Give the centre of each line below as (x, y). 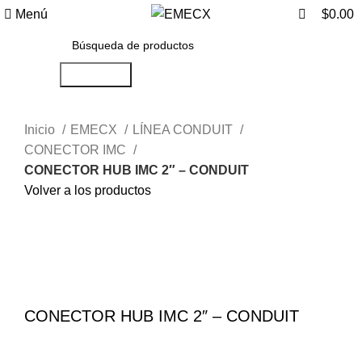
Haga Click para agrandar (98, 254)
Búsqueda (95, 75)
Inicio (41, 130)
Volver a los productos (88, 190)
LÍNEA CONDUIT (184, 130)
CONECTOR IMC (77, 150)
